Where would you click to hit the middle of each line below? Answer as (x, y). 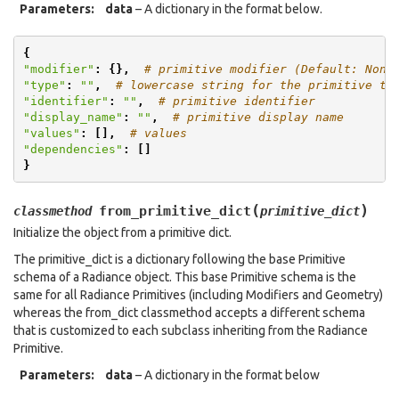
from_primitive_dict (175, 211)
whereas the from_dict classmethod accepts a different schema (189, 313)
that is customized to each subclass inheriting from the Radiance (191, 330)
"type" (44, 85)
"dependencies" (73, 149)
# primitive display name (258, 117)
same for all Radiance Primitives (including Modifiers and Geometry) (198, 295)
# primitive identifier (236, 101)
